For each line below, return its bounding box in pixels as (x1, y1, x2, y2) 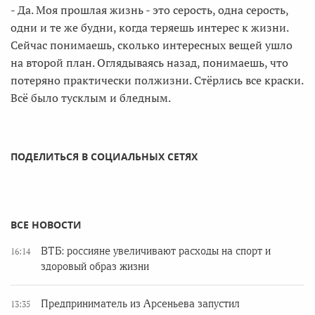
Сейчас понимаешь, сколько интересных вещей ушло (11, 37, 292, 53)
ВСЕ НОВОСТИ (11, 218, 82, 231)
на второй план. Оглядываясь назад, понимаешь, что (11, 55, 288, 70)
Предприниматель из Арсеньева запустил (41, 298, 240, 309)
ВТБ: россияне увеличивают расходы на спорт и (41, 245, 271, 257)
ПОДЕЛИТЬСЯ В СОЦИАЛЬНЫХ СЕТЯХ (11, 150, 198, 163)
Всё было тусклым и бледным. (11, 90, 171, 105)
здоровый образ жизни (41, 261, 149, 272)
